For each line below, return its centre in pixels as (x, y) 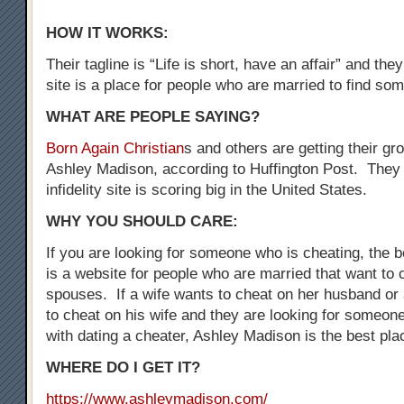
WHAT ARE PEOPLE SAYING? (153, 116)
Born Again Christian (115, 148)
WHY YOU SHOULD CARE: (142, 221)
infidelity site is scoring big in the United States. (207, 189)
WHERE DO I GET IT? (123, 367)
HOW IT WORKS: (110, 32)
